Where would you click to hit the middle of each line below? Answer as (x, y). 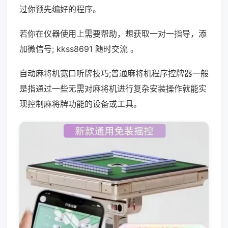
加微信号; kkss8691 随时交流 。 (79, 49)
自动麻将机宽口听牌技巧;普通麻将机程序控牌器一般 (114, 73)
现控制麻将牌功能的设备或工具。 (80, 104)
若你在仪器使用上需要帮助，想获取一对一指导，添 (113, 34)
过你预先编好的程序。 (60, 9)
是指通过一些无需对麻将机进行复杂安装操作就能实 (113, 89)
